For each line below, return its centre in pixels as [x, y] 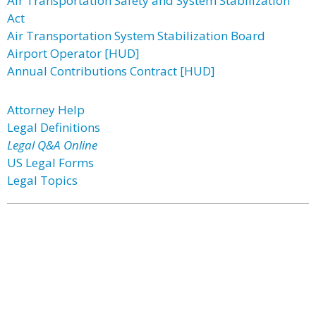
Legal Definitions [54, 127]
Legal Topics [42, 180]
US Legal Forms [50, 163]
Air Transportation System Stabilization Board [136, 36]
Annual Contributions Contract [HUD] [111, 71]
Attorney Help [46, 110]
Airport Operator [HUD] [73, 53]
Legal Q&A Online [52, 145]
